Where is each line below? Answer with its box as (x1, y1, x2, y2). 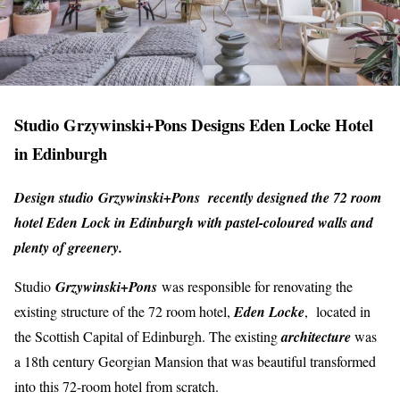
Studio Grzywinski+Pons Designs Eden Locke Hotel (14, 112, 373, 137)
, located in (304, 301, 371, 321)
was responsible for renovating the (162, 276, 353, 296)
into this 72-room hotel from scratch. (14, 376, 219, 396)
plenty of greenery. (14, 237, 122, 257)
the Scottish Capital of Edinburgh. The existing (14, 326, 281, 346)
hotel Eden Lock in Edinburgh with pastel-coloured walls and (14, 212, 373, 232)
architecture (281, 326, 351, 346)
